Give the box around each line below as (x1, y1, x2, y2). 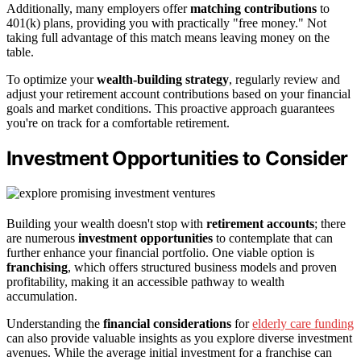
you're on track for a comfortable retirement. (6, 115, 230, 130)
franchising (6, 259, 68, 274)
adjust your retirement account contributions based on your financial (6, 86, 351, 101)
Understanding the (6, 316, 103, 330)
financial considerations (103, 316, 231, 330)
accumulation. (6, 288, 77, 303)
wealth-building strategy (97, 72, 229, 86)
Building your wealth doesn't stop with (6, 216, 206, 230)
